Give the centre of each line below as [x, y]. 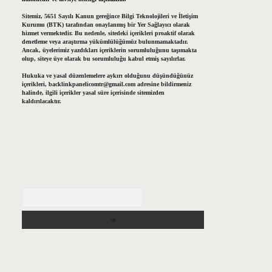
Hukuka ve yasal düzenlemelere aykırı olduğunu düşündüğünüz [107, 76]
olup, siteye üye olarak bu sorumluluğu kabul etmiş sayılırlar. [104, 59]
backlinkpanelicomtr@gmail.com [92, 84]
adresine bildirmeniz [163, 84]
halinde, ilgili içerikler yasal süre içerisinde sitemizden [93, 93]
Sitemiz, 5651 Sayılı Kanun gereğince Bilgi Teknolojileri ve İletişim [110, 16]
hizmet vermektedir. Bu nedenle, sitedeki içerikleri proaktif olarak [108, 33]
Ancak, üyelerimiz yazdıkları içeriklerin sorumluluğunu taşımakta [109, 50]
